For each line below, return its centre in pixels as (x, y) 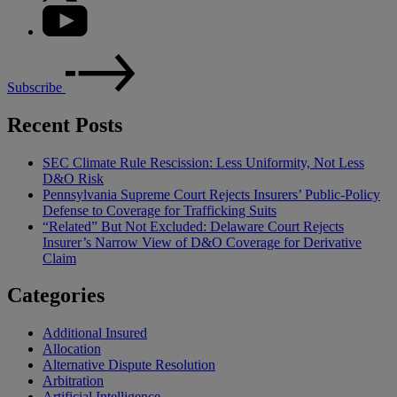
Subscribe (36, 87)
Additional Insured (95, 333)
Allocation (72, 349)
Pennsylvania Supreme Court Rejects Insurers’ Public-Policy (211, 194)
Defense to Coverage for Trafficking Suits (160, 210)
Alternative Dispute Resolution (129, 365)
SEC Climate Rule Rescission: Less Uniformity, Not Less (203, 162)
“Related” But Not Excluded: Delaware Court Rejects (193, 226)
